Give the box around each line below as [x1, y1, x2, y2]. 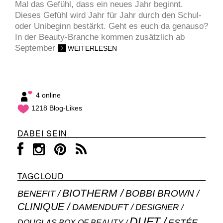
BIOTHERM [62, 187, 117, 199]
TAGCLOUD [17, 170, 64, 182]
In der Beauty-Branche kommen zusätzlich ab [15, 32, 185, 42]
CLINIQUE [17, 201, 64, 213]
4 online [34, 91, 61, 100]
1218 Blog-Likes [29, 104, 82, 112]
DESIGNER [135, 203, 179, 213]
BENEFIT [17, 189, 55, 199]
